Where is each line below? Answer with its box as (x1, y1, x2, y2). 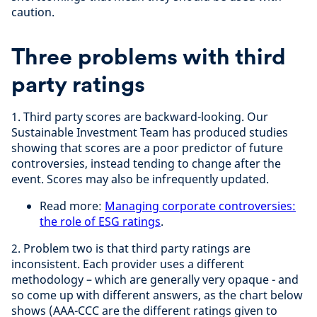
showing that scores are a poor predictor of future (11, 139, 283, 156)
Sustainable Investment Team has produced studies (11, 124, 288, 140)
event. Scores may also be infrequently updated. (11, 171, 269, 187)
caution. (11, 4, 54, 20)
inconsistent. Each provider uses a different (11, 255, 244, 272)
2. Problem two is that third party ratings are (11, 240, 250, 256)
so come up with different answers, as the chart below (11, 287, 303, 303)
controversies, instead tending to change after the (11, 155, 281, 171)
